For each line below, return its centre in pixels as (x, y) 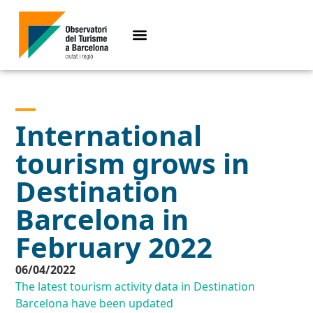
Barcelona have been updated (95, 304)
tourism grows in (133, 163)
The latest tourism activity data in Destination (136, 287)
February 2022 (114, 247)
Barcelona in (102, 219)
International (109, 136)
